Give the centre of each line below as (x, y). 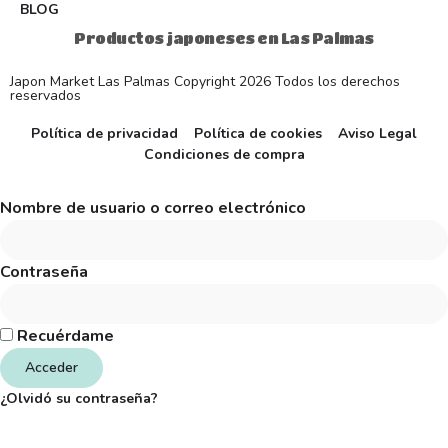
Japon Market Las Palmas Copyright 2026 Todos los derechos (205, 81)
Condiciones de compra (224, 154)
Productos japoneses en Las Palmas (224, 37)
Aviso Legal (377, 133)
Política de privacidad (104, 133)
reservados (45, 95)
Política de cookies (258, 133)
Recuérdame (63, 335)
